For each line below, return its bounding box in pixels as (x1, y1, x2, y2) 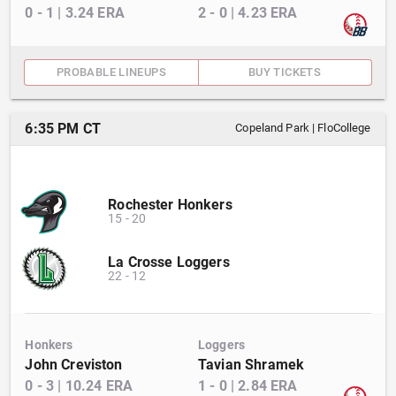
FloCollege (317, 121, 371, 134)
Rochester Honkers (108, 196, 232, 213)
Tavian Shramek (198, 356, 305, 373)
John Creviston (25, 356, 123, 373)
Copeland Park (235, 121, 309, 134)
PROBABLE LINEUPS (57, 65, 166, 79)
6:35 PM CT (25, 120, 101, 137)
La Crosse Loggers (108, 254, 230, 270)
